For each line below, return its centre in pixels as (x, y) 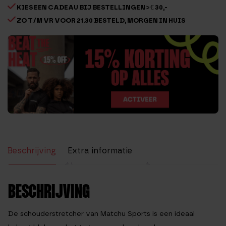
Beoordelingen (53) (45, 168)
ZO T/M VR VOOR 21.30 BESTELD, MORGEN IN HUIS (100, 20)
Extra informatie (100, 150)
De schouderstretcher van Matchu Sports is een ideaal (101, 213)
